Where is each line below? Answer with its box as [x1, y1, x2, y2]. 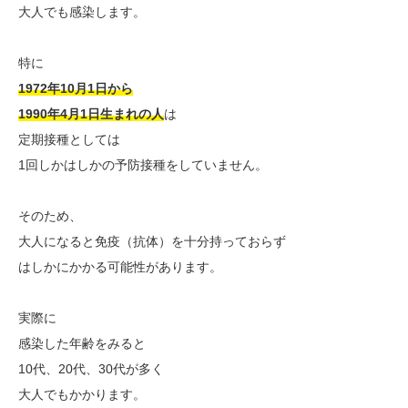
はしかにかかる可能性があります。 [18, 260, 222, 275]
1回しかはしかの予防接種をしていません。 [18, 158, 268, 173]
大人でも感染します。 [18, 5, 146, 20]
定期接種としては [18, 132, 120, 148]
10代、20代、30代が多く [18, 362, 164, 377]
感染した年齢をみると [18, 336, 146, 352]
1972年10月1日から [18, 81, 133, 97]
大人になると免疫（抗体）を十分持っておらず [18, 234, 286, 250]
